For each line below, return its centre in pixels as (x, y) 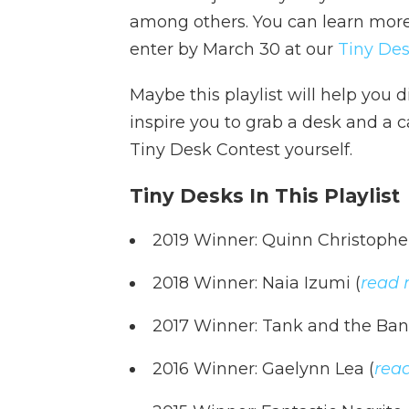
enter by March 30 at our (234, 49)
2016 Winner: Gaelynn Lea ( (263, 369)
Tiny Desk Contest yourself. (241, 150)
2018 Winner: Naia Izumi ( (257, 283)
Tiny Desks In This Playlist (265, 196)
